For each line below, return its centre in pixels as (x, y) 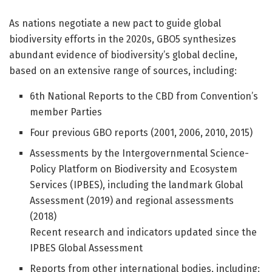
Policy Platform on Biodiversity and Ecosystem (134, 169)
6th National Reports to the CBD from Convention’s (144, 97)
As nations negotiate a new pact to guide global (115, 24)
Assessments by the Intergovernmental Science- (140, 154)
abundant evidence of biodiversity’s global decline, (123, 55)
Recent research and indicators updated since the (144, 233)
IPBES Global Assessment (87, 248)
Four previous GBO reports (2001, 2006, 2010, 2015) (141, 133)
